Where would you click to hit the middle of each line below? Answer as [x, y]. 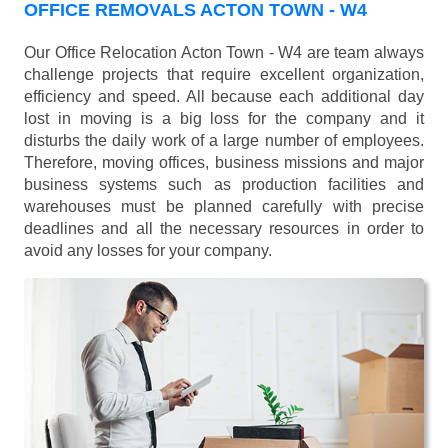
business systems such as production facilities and [224, 185]
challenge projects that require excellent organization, [224, 75]
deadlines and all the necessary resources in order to [224, 229]
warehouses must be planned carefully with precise [224, 207]
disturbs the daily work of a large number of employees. [224, 141]
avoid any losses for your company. [148, 251]
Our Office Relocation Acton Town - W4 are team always [224, 53]
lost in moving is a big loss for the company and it [224, 119]
